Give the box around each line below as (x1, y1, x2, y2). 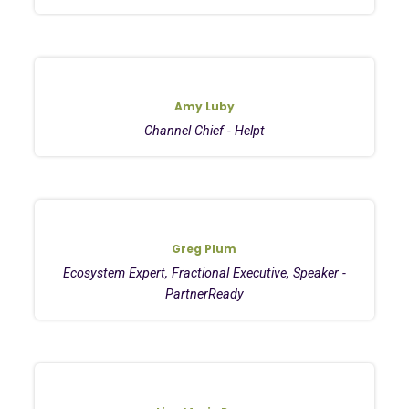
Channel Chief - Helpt (143, 122, 265, 139)
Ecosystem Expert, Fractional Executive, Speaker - (62, 265, 346, 281)
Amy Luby (173, 98, 235, 114)
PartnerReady (164, 286, 244, 302)
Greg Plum (172, 240, 237, 257)
